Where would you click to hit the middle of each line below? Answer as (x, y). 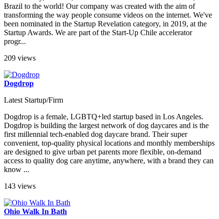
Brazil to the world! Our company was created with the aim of (99, 6)
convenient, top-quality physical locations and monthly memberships (109, 143)
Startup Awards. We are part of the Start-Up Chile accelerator (98, 32)
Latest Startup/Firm (33, 100)
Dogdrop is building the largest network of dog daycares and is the (106, 125)
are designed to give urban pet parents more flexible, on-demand (103, 152)
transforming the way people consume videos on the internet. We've (108, 15)
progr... (15, 41)
